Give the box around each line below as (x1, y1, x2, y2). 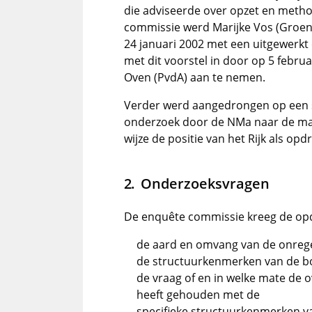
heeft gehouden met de (136, 287, 260, 302)
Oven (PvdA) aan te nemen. (124, 70, 265, 85)
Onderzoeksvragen (140, 173, 270, 193)
